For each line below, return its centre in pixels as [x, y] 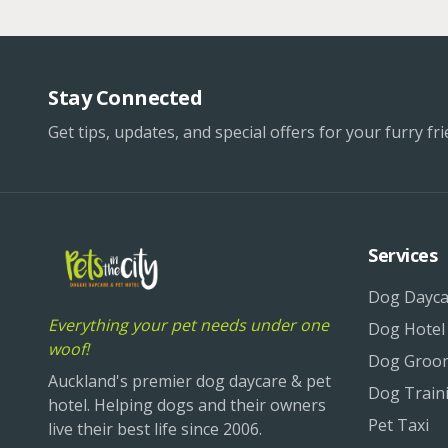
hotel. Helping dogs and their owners [187, 405]
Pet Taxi [398, 425]
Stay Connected [125, 97]
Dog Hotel [406, 329]
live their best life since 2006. [155, 429]
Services [403, 255]
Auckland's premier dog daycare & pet [189, 381]
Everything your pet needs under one [188, 325]
